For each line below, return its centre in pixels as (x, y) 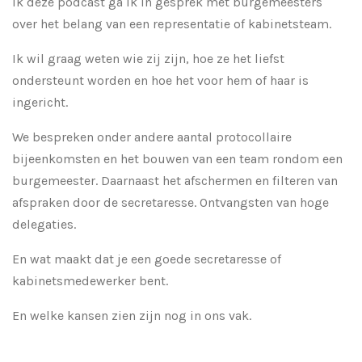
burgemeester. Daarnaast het (97, 180)
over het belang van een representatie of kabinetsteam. (172, 23)
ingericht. (40, 102)
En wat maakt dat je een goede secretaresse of (147, 259)
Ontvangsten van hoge (264, 202)
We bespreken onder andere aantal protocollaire (152, 137)
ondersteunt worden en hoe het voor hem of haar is (160, 80)
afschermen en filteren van (259, 180)
